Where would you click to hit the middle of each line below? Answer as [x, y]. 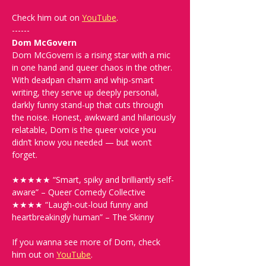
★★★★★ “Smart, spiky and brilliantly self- [93, 180]
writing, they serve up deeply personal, [87, 92]
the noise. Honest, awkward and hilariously [95, 117]
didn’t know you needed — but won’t [83, 142]
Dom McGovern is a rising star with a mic [92, 55]
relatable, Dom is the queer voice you [85, 130]
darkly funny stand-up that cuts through [89, 105]
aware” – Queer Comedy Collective [79, 192]
